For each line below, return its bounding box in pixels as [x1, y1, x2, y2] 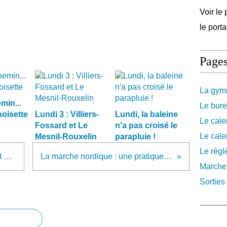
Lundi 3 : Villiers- [35, 110, 99, 119]
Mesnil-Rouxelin [35, 132, 97, 141]
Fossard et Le [35, 121, 88, 130]
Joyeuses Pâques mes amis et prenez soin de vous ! [4, 152, 12, 161]
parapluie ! [115, 132, 156, 141]
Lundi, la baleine [115, 110, 178, 119]
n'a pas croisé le [115, 121, 177, 130]
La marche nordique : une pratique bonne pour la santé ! [163, 152, 172, 161]
